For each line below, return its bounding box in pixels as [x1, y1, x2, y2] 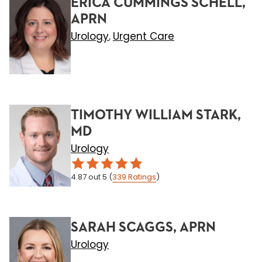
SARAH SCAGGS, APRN [71, 220, 216, 235]
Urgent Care [113, 29, 174, 43]
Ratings [128, 171, 156, 182]
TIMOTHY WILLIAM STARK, [71, 108, 241, 122]
